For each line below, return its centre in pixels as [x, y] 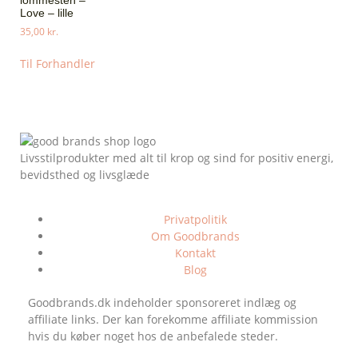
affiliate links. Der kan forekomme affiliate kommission [173, 319]
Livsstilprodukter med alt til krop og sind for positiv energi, [177, 158]
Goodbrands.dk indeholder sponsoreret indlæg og [162, 302]
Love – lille [47, 13]
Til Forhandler [58, 64]
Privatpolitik [195, 219]
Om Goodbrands [195, 236]
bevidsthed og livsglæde [85, 175]
